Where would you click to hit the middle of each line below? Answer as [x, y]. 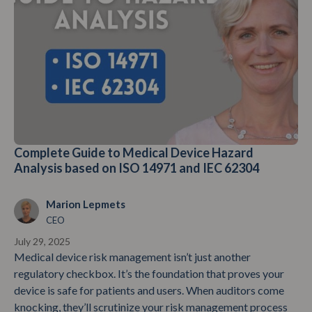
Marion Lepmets [86, 204]
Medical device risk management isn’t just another [132, 257]
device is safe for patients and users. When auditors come [149, 290]
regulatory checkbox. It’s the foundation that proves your [149, 274]
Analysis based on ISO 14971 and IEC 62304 [136, 167]
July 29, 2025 [42, 242]
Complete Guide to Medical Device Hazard [134, 152]
